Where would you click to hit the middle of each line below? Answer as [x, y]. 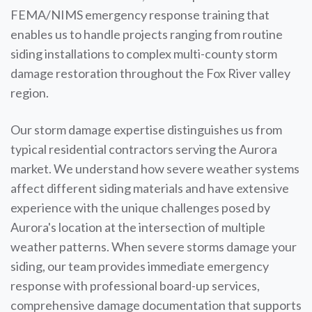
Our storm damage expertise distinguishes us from [146, 130]
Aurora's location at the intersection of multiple [138, 227]
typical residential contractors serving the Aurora [144, 149]
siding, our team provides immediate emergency [140, 266]
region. [30, 93]
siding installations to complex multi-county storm [144, 54]
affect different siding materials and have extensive [150, 188]
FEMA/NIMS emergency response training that [140, 15]
